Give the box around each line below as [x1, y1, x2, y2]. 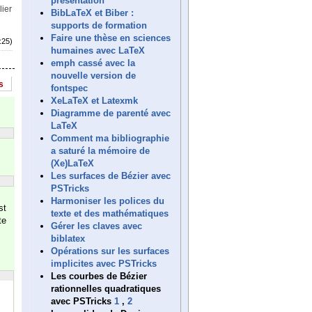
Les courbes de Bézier [51, 270, 147, 281]
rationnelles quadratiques [51, 283, 161, 294]
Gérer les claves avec [51, 220, 142, 231]
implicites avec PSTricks [51, 258, 157, 269]
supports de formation [51, 19, 147, 31]
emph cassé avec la [51, 57, 135, 68]
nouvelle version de [51, 70, 136, 81]
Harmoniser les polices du [51, 195, 164, 206]
